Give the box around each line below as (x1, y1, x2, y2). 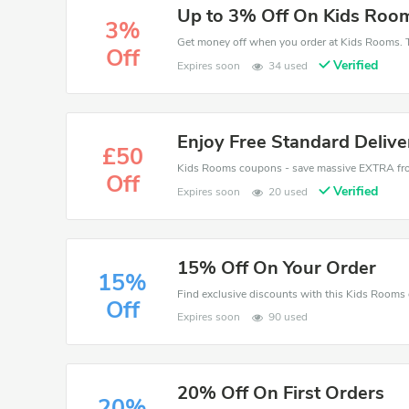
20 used (268, 184, 309, 199)
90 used (268, 309, 309, 324)
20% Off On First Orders (177, 381, 385, 405)
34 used (268, 58, 309, 73)
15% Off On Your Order (177, 256, 377, 280)
